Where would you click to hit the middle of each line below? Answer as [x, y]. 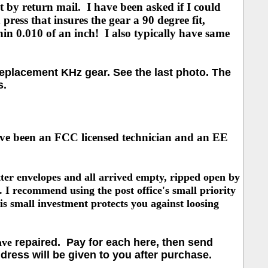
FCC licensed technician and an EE [141, 137]
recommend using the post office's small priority [124, 190]
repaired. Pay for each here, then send [112, 242]
